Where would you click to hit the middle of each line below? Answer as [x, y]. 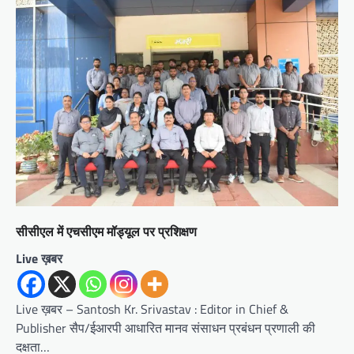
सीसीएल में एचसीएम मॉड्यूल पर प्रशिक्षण [106, 232]
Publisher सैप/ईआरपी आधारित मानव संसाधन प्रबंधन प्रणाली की [166, 328]
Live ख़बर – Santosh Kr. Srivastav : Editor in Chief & [152, 309]
